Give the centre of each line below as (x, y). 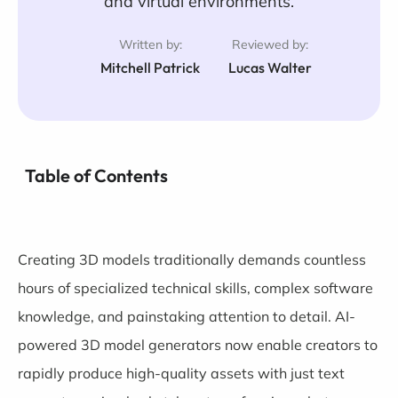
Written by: (150, 44)
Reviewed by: (270, 44)
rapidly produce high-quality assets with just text (181, 373)
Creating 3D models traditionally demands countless (192, 259)
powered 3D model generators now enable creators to (198, 345)
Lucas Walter (270, 68)
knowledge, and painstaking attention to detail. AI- (187, 316)
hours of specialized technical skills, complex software (195, 288)
